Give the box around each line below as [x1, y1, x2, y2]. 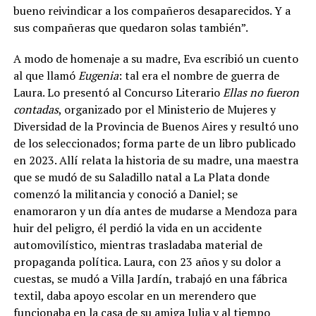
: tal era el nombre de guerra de [118, 67, 279, 83]
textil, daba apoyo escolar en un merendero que [13, 287, 256, 303]
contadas [13, 101, 59, 117]
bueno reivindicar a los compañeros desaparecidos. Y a [13, 2, 291, 18]
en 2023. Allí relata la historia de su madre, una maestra [13, 152, 298, 168]
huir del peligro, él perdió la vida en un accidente [13, 219, 262, 236]
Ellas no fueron [222, 84, 299, 100]
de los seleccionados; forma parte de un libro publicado [13, 135, 296, 151]
